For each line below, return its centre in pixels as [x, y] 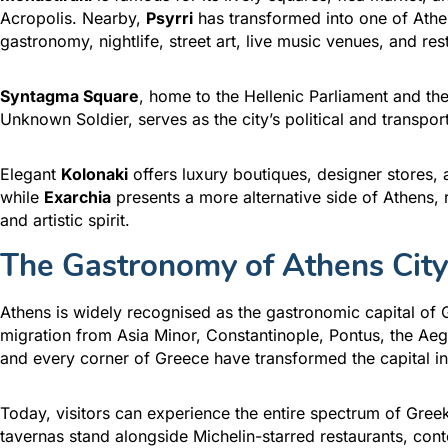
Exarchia [77, 196]
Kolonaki [94, 173]
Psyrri [169, 17]
